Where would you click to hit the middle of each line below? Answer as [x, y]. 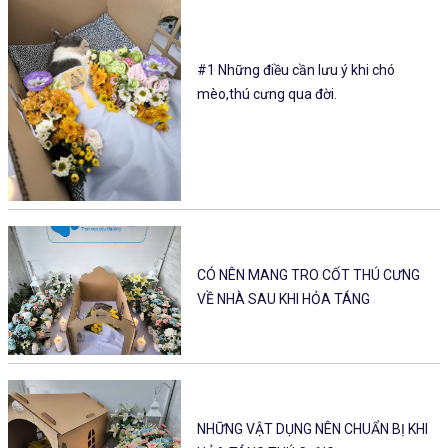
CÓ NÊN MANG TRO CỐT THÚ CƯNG [308, 274]
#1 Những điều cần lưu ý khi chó [295, 69]
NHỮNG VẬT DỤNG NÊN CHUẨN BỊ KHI [312, 429]
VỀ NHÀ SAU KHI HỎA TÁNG [283, 298]
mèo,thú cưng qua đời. [266, 93]
